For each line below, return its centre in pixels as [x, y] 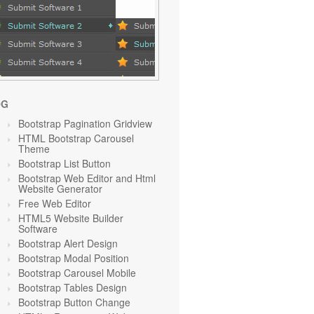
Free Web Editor [55, 203]
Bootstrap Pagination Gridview [85, 123]
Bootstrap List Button [64, 163]
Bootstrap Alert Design [68, 243]
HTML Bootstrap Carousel [76, 138]
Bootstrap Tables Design [73, 287]
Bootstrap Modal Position [74, 258]
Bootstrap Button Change [74, 302]
